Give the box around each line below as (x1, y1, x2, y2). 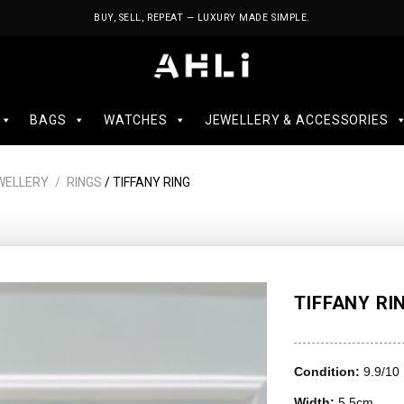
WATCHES (103, 113, 168, 127)
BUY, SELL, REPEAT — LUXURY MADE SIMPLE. (94, 12, 310, 23)
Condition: (294, 364, 364, 379)
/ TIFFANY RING (102, 175, 191, 189)
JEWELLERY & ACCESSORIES (204, 113, 389, 127)
